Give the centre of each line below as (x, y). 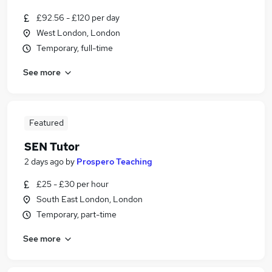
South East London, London (90, 199)
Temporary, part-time (76, 214)
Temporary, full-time (75, 48)
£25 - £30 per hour (73, 184)
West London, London (78, 33)
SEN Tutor (52, 147)
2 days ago (44, 161)
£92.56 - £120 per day (78, 18)
